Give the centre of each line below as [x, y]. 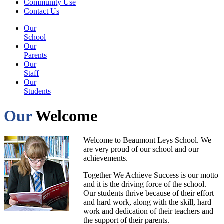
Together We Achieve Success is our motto [151, 175]
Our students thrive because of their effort [149, 193]
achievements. [106, 158]
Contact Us [42, 11]
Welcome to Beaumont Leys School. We [147, 140]
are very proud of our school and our [141, 149]
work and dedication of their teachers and [148, 211]
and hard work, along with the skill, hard [147, 202]
